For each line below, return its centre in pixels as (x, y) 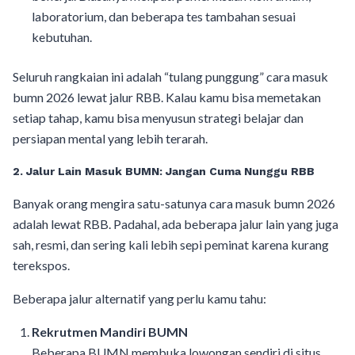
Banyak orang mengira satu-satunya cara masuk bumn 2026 (174, 204)
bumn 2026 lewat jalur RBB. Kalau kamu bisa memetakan (167, 97)
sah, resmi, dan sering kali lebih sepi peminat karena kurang (171, 245)
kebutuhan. (62, 37)
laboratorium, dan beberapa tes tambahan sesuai (164, 17)
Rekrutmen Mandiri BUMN (110, 332)
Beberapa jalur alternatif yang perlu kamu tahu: (139, 299)
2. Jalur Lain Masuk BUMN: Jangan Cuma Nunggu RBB (164, 172)
